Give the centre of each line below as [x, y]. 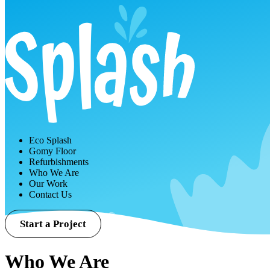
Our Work [48, 184]
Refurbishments [59, 162]
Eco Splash [50, 140]
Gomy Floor [52, 151]
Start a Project [53, 224]
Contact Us [50, 194]
